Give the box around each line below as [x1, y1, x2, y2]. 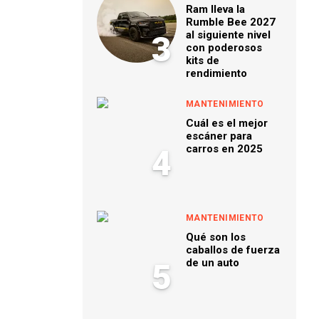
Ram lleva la [186, 3, 245, 16]
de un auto [186, 256, 239, 269]
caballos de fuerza [186, 244, 280, 256]
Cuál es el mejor [186, 117, 268, 130]
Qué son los [186, 231, 246, 244]
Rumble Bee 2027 [186, 16, 276, 28]
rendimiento [186, 67, 247, 80]
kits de [186, 54, 219, 67]
